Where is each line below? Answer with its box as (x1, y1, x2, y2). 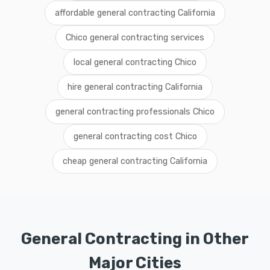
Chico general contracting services (66, 33, 204, 43)
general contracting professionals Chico (55, 107, 215, 117)
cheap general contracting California (63, 156, 207, 166)
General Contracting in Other (21, 230, 249, 248)
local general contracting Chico (74, 57, 196, 67)
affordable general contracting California (55, 8, 215, 18)
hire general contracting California (67, 82, 202, 92)
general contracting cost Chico (73, 131, 197, 142)
